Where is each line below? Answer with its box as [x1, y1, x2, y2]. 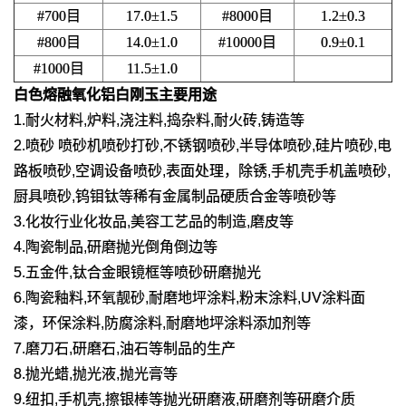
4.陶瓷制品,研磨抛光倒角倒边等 [14, 239, 217, 256]
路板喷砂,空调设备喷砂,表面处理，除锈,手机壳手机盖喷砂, [14, 163, 391, 179]
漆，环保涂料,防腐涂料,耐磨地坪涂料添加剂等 [14, 315, 311, 332]
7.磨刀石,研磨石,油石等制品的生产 [14, 341, 236, 357]
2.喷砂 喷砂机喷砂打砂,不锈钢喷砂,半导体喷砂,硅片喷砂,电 [14, 138, 391, 154]
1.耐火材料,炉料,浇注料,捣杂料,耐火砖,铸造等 [14, 112, 304, 129]
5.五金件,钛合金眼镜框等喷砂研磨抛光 [14, 265, 261, 281]
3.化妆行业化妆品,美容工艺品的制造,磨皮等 [14, 214, 294, 230]
